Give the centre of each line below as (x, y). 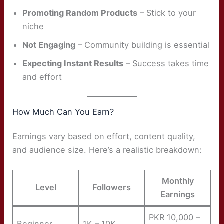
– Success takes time (166, 63)
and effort (42, 77)
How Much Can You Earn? (63, 112)
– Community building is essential (143, 45)
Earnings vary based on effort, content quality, (104, 137)
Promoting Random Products (80, 13)
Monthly (178, 181)
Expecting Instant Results (73, 63)
